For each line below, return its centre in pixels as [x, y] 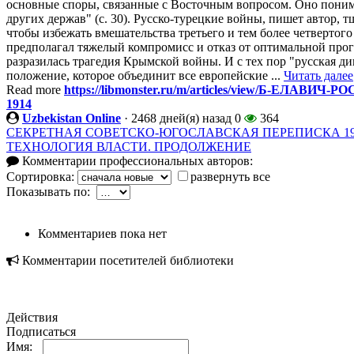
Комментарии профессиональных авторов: [136, 161]
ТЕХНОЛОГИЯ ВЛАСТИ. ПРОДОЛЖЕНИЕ [129, 147]
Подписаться [41, 332]
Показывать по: [51, 192]
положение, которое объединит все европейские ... [145, 76]
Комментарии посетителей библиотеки [126, 261]
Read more [35, 90]
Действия [32, 318]
